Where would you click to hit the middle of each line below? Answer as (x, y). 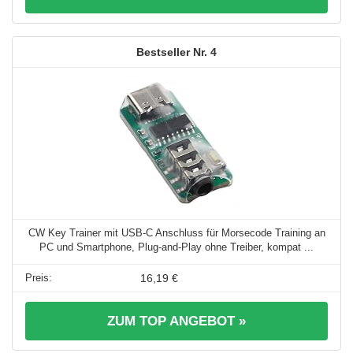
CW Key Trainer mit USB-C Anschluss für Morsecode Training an (176, 233)
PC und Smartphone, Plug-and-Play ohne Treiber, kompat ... (176, 247)
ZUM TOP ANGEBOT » (176, 321)
